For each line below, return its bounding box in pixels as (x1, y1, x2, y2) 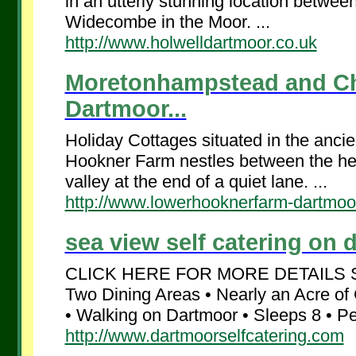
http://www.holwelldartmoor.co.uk (64, 33, 317, 52)
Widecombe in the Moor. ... (64, 12, 270, 32)
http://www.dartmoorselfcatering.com (64, 326, 344, 346)
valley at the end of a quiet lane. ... (64, 172, 327, 192)
